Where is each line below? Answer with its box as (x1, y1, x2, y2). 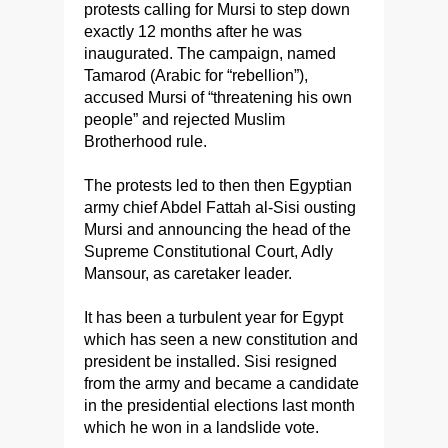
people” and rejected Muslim (84, 111, 285, 129)
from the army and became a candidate (84, 375, 359, 393)
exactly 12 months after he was (84, 23, 302, 41)
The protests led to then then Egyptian (84, 177, 352, 195)
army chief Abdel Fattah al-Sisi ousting (84, 199, 356, 217)
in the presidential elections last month (84, 397, 355, 415)
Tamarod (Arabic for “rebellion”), (84, 67, 308, 85)
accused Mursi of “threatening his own (84, 89, 352, 107)
